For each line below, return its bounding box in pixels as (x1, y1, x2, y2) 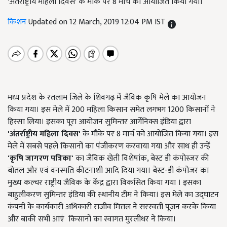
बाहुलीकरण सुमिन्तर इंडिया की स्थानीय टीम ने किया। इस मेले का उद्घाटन (8, 188, 219, 202)
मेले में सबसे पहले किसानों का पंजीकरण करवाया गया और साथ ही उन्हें (8, 139, 210, 153)
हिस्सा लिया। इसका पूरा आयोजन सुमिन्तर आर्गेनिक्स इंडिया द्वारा (8, 115, 191, 129)
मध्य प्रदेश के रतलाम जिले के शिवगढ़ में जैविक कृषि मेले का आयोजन (8, 91, 206, 104)
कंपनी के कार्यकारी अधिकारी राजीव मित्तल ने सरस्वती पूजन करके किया (8, 200, 216, 214)
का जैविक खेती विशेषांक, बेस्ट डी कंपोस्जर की (73, 152, 209, 165)
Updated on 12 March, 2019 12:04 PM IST (28, 15, 168, 29)
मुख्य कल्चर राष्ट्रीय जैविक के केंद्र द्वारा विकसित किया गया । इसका (8, 176, 201, 190)
